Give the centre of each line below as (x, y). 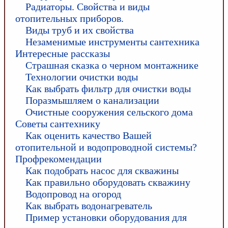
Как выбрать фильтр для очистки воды (108, 89)
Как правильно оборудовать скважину (108, 182)
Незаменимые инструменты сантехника (112, 42)
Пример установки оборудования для (106, 217)
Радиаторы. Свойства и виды (88, 7)
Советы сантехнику (58, 124)
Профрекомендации (59, 159)
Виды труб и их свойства (80, 30)
